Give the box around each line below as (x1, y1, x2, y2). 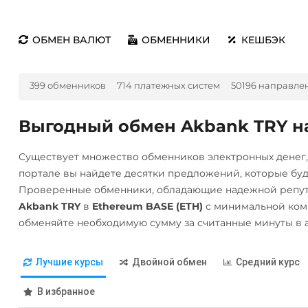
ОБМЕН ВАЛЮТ (32, 34, 111, 46)
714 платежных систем (116, 80, 220, 91)
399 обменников (29, 80, 106, 91)
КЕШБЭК (241, 34, 285, 46)
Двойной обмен (131, 256, 207, 267)
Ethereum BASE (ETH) (91, 200, 203, 212)
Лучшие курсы (35, 256, 103, 267)
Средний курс (235, 256, 300, 267)
